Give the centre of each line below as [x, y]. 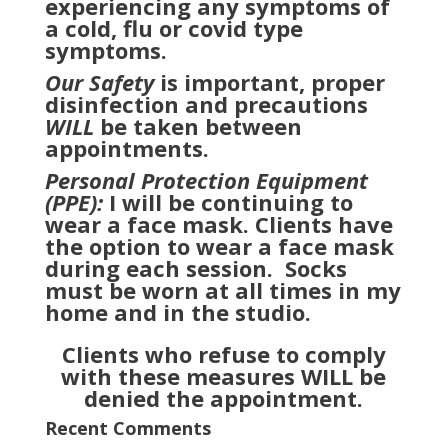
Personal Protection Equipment [206, 180]
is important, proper [269, 82]
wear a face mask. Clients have [218, 224]
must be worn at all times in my [222, 290]
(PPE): [76, 202]
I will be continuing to [230, 202]
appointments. [126, 148]
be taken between [200, 126]
